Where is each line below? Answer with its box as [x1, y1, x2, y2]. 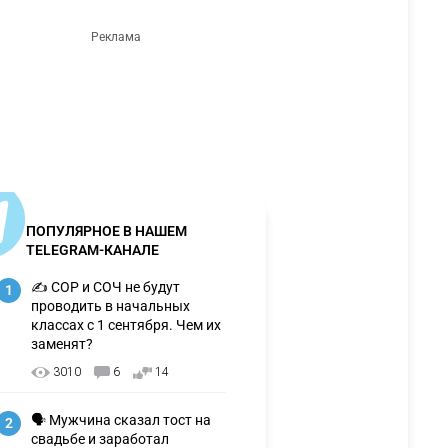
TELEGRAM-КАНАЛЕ [26, 242, 159, 258]
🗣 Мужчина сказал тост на [31, 412, 211, 428]
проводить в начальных [31, 298, 190, 314]
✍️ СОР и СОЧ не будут [31, 279, 180, 295]
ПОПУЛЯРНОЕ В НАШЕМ [26, 223, 187, 239]
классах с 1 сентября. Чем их [31, 317, 221, 333]
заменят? [31, 336, 93, 352]
